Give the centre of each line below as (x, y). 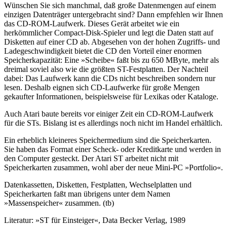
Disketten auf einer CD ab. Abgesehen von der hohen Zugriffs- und (112, 42)
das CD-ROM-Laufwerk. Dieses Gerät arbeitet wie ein (92, 23)
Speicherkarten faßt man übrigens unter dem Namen (87, 194)
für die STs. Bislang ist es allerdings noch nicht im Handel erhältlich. (113, 123)
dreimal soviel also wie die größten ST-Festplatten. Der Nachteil (106, 69)
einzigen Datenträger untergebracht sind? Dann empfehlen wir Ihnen (113, 14)
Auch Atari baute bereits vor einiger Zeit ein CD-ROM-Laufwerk (109, 113)
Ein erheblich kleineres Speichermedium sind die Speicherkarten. (108, 140)
